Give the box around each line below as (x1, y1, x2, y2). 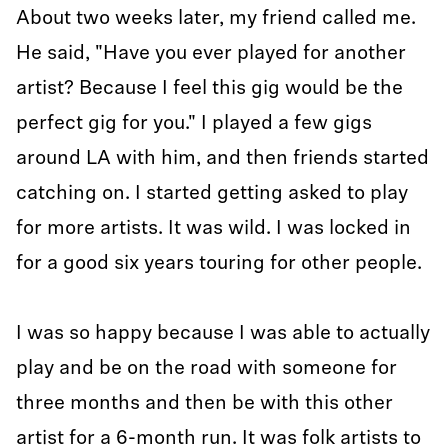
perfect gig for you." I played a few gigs (16, 114, 372, 134)
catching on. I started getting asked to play (16, 184, 408, 204)
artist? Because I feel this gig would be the (16, 79, 403, 99)
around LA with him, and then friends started (16, 149, 429, 169)
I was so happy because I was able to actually (16, 324, 430, 344)
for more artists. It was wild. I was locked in (16, 219, 411, 239)
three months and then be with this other (16, 394, 393, 414)
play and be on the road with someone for (16, 359, 397, 379)
